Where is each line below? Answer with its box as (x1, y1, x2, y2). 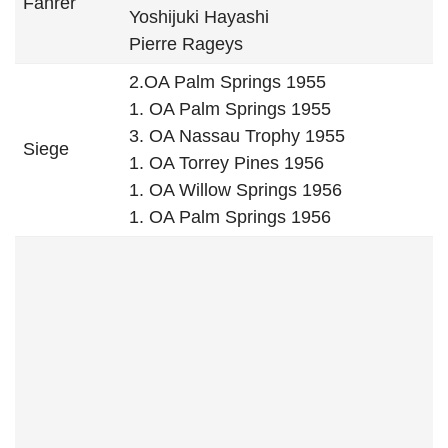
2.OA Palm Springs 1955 (129, 72, 326, 92)
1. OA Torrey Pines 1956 (129, 153, 324, 173)
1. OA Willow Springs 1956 (129, 180, 342, 200)
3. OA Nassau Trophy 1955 (129, 126, 345, 146)
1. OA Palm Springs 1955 (129, 99, 331, 119)
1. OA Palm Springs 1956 (129, 207, 331, 227)
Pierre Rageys (129, 34, 243, 54)
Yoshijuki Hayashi (129, 7, 269, 27)
